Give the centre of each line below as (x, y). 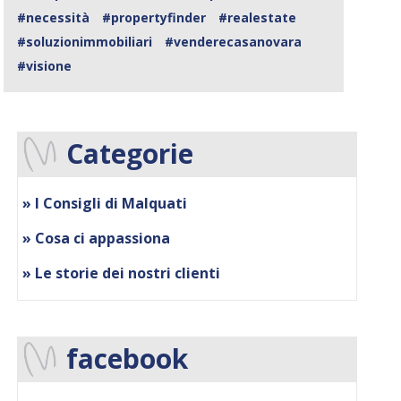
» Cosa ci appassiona (97, 239)
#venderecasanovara (234, 42)
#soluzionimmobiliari (85, 42)
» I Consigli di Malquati (105, 204)
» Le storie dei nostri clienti (122, 273)
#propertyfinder (154, 18)
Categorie (130, 154)
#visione (45, 66)
